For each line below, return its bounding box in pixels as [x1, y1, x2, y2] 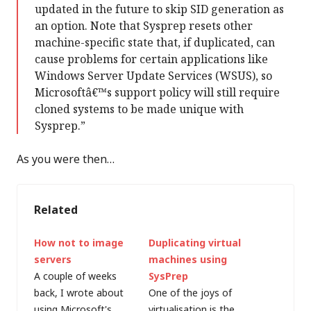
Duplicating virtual [149, 236, 241, 249]
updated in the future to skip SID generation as [35, 1, 284, 17]
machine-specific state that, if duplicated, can [35, 35, 275, 50]
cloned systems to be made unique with [35, 101, 244, 117]
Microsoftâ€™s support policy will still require [35, 85, 280, 100]
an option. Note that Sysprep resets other [35, 18, 253, 33]
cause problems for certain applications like [35, 51, 268, 67]
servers [34, 253, 72, 266]
